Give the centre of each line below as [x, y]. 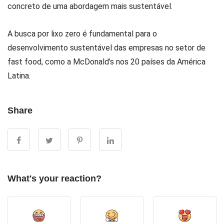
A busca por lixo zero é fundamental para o [82, 34]
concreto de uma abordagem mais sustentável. [90, 6]
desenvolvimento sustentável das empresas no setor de [106, 48]
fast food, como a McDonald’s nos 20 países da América [106, 62]
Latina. [19, 76]
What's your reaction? [54, 178]
